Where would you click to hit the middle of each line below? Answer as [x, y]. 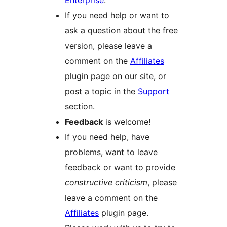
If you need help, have [107, 137]
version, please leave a [108, 46]
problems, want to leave [111, 152]
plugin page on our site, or [116, 76]
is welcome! [127, 122]
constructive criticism [106, 183]
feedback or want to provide [120, 167]
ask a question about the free [121, 31]
